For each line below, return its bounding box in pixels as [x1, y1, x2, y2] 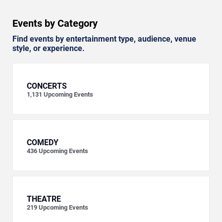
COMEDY [27, 138, 58, 148]
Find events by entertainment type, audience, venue [12, 34, 196, 44]
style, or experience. [12, 44, 85, 54]
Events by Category [12, 17, 98, 30]
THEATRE [27, 194, 61, 204]
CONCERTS [27, 81, 67, 91]
